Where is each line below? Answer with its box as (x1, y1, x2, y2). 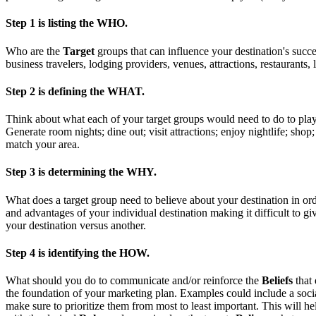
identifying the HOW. (48, 246, 150, 259)
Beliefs (262, 274, 293, 287)
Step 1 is (6, 17, 48, 30)
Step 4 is (6, 246, 48, 259)
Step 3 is (6, 166, 48, 178)
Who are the (6, 44, 63, 57)
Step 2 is (6, 85, 48, 97)
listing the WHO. (48, 17, 128, 30)
